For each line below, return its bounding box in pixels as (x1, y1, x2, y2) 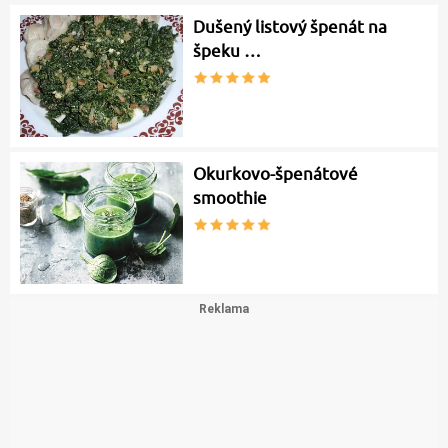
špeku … (193, 41, 262, 62)
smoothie (193, 188, 268, 209)
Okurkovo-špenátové (193, 164, 359, 185)
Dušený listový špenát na (193, 17, 388, 38)
